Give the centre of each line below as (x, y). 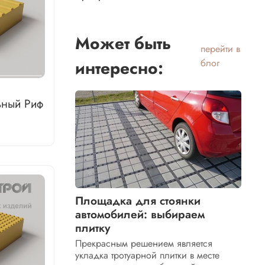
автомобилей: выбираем (140, 214)
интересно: (119, 68)
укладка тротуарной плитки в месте (148, 256)
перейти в (220, 49)
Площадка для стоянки (138, 201)
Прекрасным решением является (144, 244)
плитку (93, 228)
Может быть (123, 43)
